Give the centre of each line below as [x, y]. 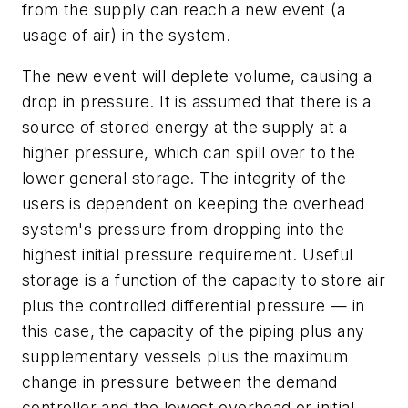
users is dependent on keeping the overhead [194, 204]
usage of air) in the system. [127, 35]
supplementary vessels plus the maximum [185, 357]
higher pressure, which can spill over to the [189, 153]
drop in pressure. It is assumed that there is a [197, 102]
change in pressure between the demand [180, 382]
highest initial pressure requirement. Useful [188, 255]
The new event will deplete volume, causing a [197, 76]
